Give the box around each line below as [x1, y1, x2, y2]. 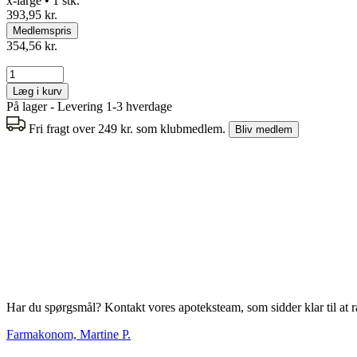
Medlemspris [13, 24, 72, 37]
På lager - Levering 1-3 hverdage [6, 99, 172, 113]
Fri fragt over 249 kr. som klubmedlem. [29, 121, 229, 135]
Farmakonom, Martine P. [6, 327, 131, 341]
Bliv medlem [235, 123, 292, 135]
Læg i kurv [13, 84, 62, 97]
